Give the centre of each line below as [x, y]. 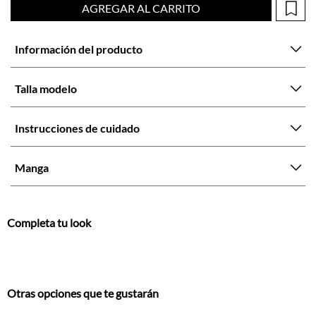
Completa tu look [49, 169]
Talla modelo [46, 34]
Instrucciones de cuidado [77, 74]
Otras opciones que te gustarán [83, 238]
